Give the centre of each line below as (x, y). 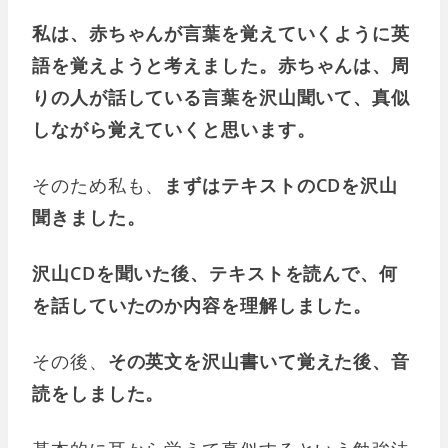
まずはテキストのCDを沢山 (281, 185)
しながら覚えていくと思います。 (174, 129)
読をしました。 (98, 393)
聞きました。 (89, 217)
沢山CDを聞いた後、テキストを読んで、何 (215, 273)
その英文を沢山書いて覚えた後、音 (259, 361)
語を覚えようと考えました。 (155, 65)
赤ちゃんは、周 (344, 65)
